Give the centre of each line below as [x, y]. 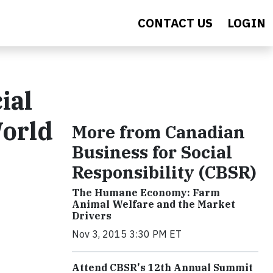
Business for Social [152, 152]
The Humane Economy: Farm [146, 193]
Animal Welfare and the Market [154, 204]
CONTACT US [175, 23]
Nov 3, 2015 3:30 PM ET [127, 234]
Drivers [92, 216]
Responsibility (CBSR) [164, 172]
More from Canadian [158, 132]
